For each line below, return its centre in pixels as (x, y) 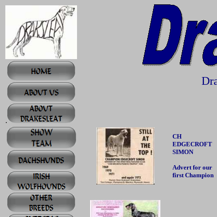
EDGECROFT (192, 144)
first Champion (193, 175)
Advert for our (192, 167)
